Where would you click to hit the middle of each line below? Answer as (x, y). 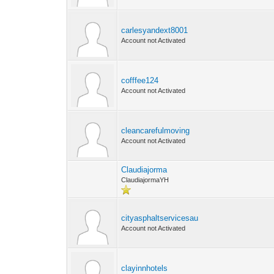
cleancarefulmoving (156, 131)
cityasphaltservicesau (160, 218)
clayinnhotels (145, 268)
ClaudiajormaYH (145, 180)
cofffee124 (140, 80)
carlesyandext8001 (155, 30)
